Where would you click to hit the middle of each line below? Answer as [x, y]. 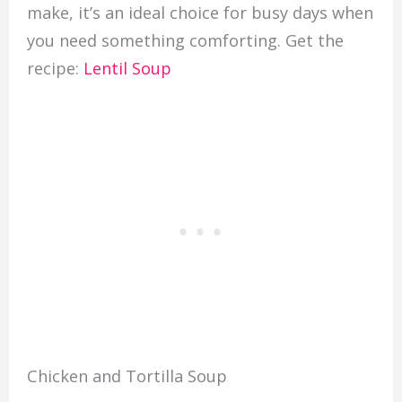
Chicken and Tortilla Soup [127, 376]
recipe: [55, 68]
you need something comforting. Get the [185, 40]
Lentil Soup [127, 68]
